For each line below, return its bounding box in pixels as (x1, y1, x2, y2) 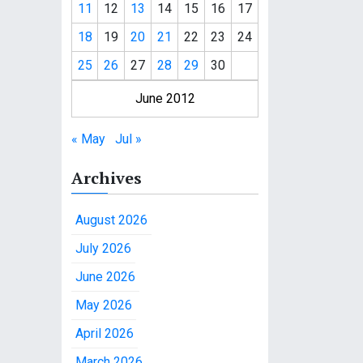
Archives (71, 167, 142, 189)
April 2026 (75, 326, 134, 341)
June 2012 (135, 91, 195, 106)
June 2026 (75, 269, 135, 284)
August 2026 (75, 212, 147, 228)
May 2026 (75, 297, 132, 313)
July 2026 (75, 241, 131, 256)
